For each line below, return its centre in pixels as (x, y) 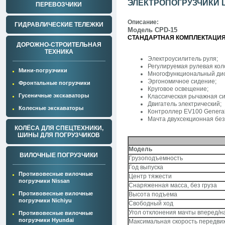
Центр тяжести (150, 176)
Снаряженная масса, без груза (173, 185)
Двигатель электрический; (185, 104)
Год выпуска (146, 167)
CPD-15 (166, 30)
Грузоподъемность (156, 158)
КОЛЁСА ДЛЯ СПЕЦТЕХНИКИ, (59, 128)
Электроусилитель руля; (183, 59)
